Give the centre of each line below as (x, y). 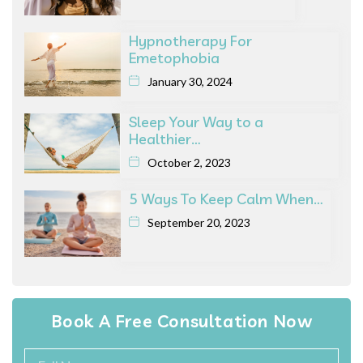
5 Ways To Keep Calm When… (226, 199)
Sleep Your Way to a (196, 122)
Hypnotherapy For (190, 41)
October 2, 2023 (189, 162)
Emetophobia (174, 58)
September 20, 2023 (199, 222)
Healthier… (164, 139)
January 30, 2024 (190, 81)
